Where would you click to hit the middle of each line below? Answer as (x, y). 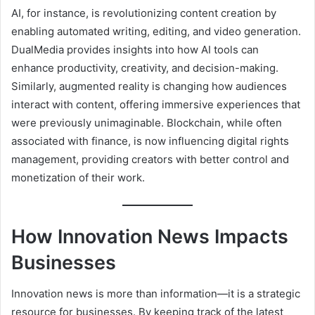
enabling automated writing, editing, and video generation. (156, 32)
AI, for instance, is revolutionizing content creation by (144, 13)
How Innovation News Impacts (150, 236)
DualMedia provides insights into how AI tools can (135, 50)
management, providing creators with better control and (150, 160)
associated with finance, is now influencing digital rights (150, 141)
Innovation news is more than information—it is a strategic (156, 294)
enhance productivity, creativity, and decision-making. (145, 68)
